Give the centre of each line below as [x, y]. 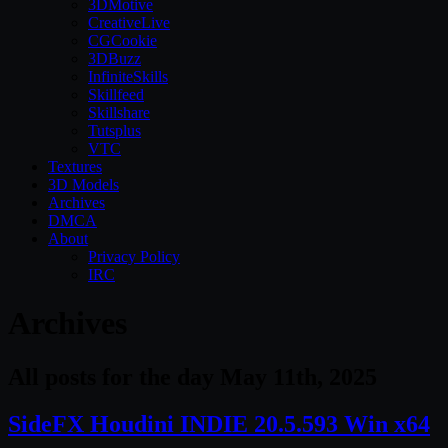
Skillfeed [116, 94]
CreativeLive [129, 22]
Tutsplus [114, 130]
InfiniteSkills [128, 76]
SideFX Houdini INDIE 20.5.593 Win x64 [219, 423]
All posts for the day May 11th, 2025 [192, 376]
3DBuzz [114, 58]
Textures [75, 166]
